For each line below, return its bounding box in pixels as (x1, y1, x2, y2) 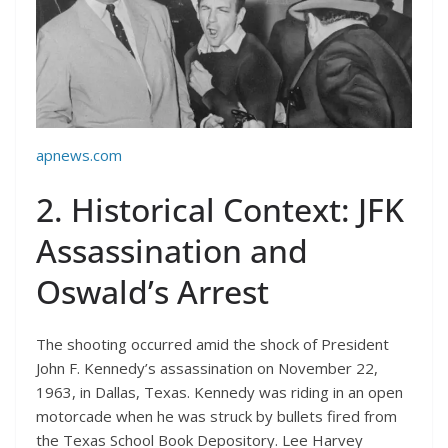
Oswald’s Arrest (36, 270, 269, 314)
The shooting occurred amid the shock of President (36, 334, 389, 355)
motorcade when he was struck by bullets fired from (36, 406, 397, 427)
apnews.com (36, 144, 122, 165)
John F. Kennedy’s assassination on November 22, (36, 358, 378, 379)
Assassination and (36, 229, 308, 273)
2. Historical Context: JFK (36, 188, 404, 232)
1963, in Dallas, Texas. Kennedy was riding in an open (36, 382, 403, 403)
